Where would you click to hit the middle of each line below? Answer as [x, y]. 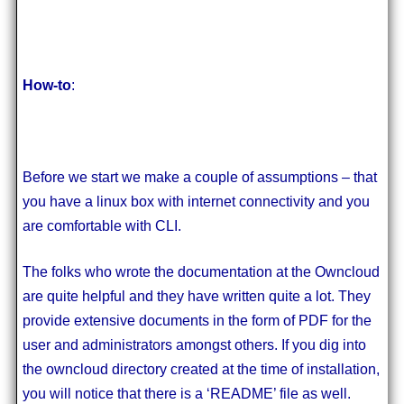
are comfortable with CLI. [101, 225]
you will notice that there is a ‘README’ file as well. [186, 393]
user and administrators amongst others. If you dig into [194, 344]
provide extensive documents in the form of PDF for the [197, 320]
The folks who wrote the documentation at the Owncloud [201, 271]
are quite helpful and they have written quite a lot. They [196, 296]
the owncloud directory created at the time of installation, [201, 369]
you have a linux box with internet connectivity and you [196, 201]
